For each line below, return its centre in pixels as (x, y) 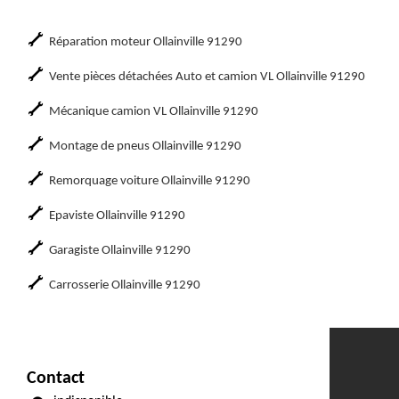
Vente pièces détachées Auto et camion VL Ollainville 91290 (207, 77)
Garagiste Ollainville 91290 (120, 251)
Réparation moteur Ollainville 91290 (146, 42)
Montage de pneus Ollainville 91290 (145, 147)
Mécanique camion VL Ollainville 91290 (154, 112)
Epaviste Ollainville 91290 (117, 216)
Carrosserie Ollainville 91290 (125, 285)
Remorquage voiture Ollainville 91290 (150, 181)
